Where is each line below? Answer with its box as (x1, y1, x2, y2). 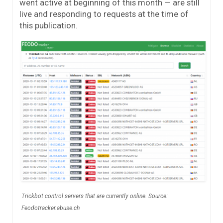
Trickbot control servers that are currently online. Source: (21, 192, 168, 200)
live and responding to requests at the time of (19, 8, 189, 19)
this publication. (19, 20, 78, 30)
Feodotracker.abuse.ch (21, 204, 80, 212)
